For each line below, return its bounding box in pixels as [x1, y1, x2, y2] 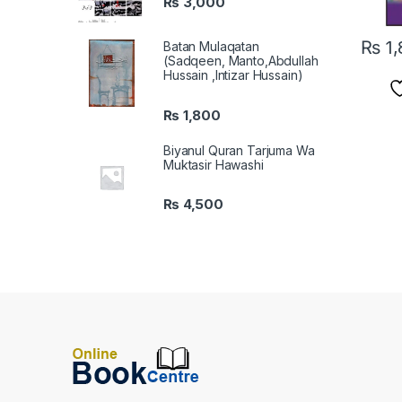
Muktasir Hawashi [163, 156, 264, 172]
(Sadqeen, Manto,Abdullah [163, 53, 319, 69]
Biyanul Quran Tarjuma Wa [163, 142, 315, 158]
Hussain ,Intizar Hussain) [163, 67, 303, 83]
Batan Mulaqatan [163, 39, 259, 55]
